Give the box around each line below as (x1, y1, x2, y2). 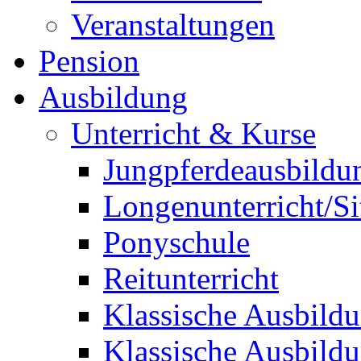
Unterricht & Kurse (71, 115, 316, 151)
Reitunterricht (103, 260, 279, 296)
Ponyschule (103, 224, 250, 259)
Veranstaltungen (71, 6, 275, 42)
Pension (39, 43, 139, 78)
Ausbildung (39, 79, 188, 114)
